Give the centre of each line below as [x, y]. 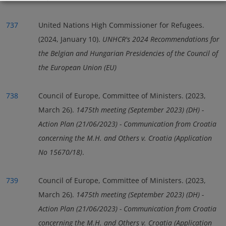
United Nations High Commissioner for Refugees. [121, 25]
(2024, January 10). [70, 39]
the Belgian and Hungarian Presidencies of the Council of [128, 53]
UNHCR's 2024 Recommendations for [161, 39]
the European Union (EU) [77, 67]
